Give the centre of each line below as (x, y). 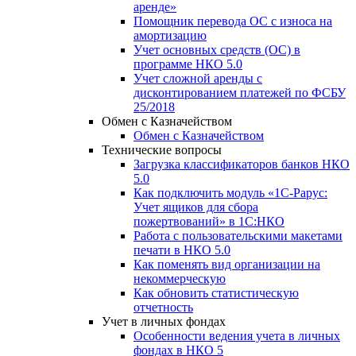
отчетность (163, 307)
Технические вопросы (162, 149)
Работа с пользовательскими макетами (238, 235)
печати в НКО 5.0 (182, 250)
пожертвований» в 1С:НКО (209, 221)
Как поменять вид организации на (227, 264)
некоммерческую (180, 278)
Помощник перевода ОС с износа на (233, 21)
